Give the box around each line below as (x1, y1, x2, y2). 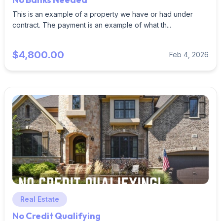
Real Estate (20, 195, 59, 203)
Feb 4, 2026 (169, 50, 209, 59)
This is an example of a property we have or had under (12, 10, 193, 18)
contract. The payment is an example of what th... (12, 21, 171, 29)
